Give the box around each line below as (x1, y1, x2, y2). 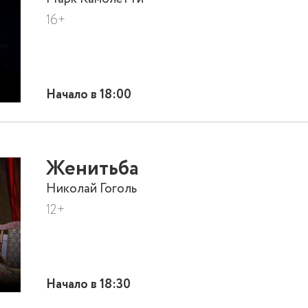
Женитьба (46, 153, 140, 184)
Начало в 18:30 (46, 274, 131, 294)
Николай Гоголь (46, 179, 137, 198)
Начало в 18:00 (46, 85, 132, 104)
